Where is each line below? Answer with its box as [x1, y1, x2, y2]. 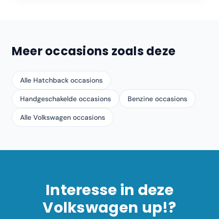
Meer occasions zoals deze [12, 43, 175, 59]
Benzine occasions [128, 94, 187, 103]
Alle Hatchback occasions [20, 76, 103, 85]
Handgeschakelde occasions [20, 94, 111, 103]
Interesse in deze [45, 180, 174, 200]
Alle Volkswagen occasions [20, 113, 105, 122]
